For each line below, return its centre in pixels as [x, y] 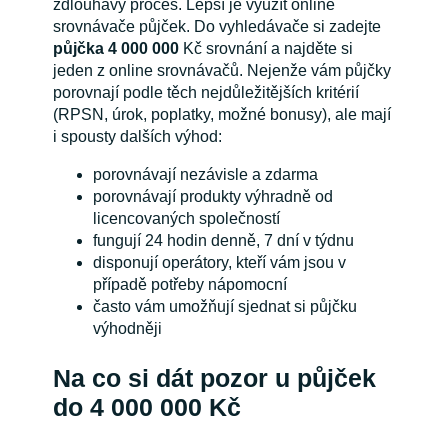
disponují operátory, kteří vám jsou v [219, 262]
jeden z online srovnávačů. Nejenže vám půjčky [221, 70]
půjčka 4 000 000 [117, 48]
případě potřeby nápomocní [189, 284]
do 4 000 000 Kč [146, 408]
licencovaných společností [186, 218]
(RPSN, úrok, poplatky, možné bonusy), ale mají [221, 114]
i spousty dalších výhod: [137, 136]
